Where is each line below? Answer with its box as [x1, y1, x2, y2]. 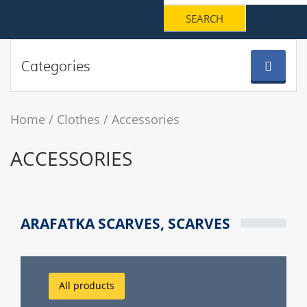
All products [59, 279, 114, 292]
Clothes [57, 111, 100, 127]
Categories [21, 56, 90, 75]
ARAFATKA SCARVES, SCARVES [21, 213, 230, 233]
